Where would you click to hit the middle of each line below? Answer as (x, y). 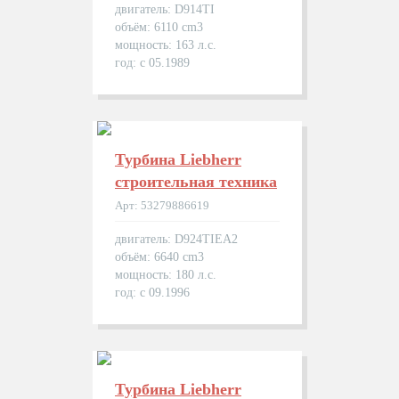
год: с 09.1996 (152, 293)
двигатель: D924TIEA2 (176, 239)
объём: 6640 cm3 (159, 257)
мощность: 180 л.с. (166, 275)
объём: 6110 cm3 (159, 27)
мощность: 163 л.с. (166, 45)
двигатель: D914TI (165, 9)
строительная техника (196, 182)
